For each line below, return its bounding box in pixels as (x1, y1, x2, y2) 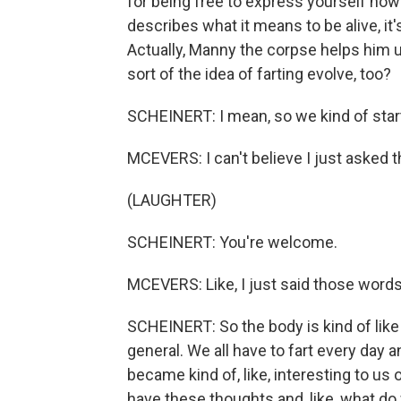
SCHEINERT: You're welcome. (127, 233, 337, 252)
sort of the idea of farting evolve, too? (127, 64, 391, 83)
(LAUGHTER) (127, 191, 217, 209)
